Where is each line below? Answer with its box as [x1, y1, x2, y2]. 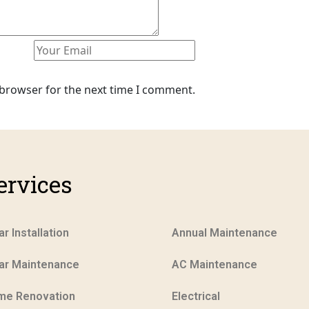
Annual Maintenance [172, 226, 278, 239]
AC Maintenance [172, 257, 258, 271]
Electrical [172, 289, 221, 303]
